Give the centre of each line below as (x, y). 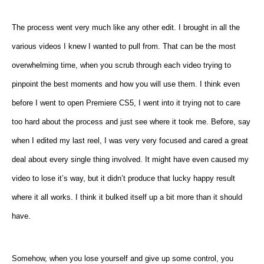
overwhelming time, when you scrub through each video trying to (121, 65)
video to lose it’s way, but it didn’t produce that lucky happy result (123, 178)
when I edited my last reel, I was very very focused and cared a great (130, 140)
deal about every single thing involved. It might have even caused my (130, 159)
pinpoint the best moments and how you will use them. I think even (126, 84)
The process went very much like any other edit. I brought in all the (126, 27)
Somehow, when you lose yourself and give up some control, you (123, 258)
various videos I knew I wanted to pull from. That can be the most (124, 46)
